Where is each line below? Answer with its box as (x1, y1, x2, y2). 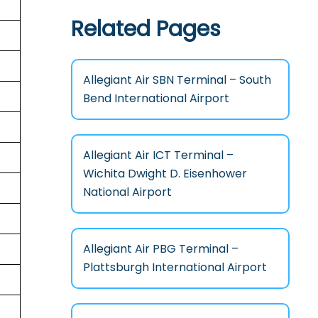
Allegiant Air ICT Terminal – (82, 146, 234, 163)
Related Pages (70, 13, 221, 44)
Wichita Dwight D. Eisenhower (82, 165, 247, 182)
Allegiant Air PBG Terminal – (82, 240, 238, 257)
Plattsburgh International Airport (82, 258, 267, 275)
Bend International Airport (82, 89, 229, 106)
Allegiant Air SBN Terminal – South (82, 71, 271, 88)
